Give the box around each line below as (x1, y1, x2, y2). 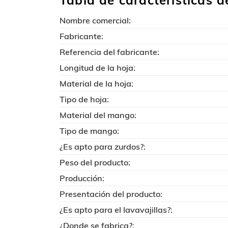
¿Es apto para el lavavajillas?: (60, 205, 173, 215)
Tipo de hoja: (60, 94, 109, 104)
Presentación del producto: (60, 189, 162, 199)
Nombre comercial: (60, 15, 131, 25)
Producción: (60, 173, 104, 183)
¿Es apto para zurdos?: (60, 141, 146, 152)
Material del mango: (60, 110, 136, 120)
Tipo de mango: (60, 126, 119, 136)
